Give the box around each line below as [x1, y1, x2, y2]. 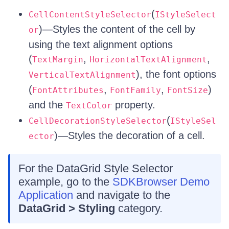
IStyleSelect [155, 10, 216, 19]
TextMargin [32, 55, 83, 64]
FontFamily [110, 85, 161, 95]
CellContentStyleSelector [29, 10, 151, 19]
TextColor [66, 101, 112, 110]
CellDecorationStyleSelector [29, 116, 167, 126]
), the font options [136, 68, 216, 80]
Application [18, 189, 73, 201]
